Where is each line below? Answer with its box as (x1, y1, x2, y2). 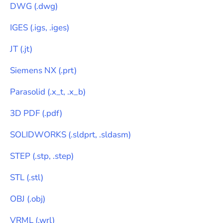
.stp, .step (35, 150, 71, 162)
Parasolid (10, 86, 45, 98)
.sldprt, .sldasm (71, 129, 128, 140)
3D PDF (10, 108, 40, 119)
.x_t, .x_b (50, 86, 83, 98)
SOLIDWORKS (10, 129, 66, 140)
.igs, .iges (32, 22, 67, 33)
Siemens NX (10, 65, 56, 76)
